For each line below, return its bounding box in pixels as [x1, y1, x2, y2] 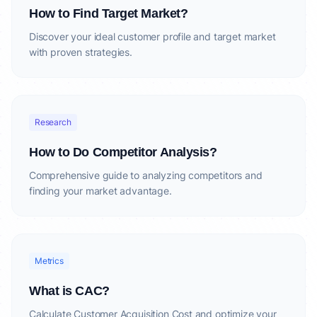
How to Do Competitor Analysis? [29, 145, 217, 159]
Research [35, 117, 71, 127]
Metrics [35, 255, 64, 266]
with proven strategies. [29, 46, 132, 58]
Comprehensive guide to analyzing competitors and [29, 169, 263, 181]
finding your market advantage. [29, 185, 172, 197]
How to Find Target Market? [29, 6, 188, 21]
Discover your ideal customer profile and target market [29, 30, 276, 42]
